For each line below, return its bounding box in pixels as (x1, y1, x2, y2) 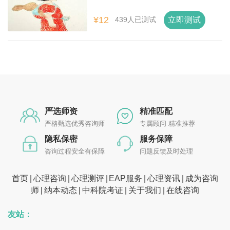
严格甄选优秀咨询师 (44, 119, 105, 127)
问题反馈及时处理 (139, 147, 193, 155)
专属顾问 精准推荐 (139, 119, 195, 127)
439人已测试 (115, 15, 157, 24)
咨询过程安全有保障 (44, 147, 105, 155)
